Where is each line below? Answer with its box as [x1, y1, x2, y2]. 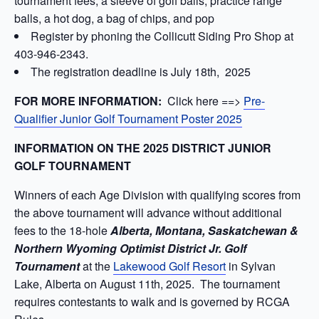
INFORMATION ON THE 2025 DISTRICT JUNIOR [14, 139, 271, 156]
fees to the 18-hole [14, 221, 110, 239]
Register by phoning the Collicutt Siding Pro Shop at [31, 27, 293, 44]
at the [80, 257, 113, 274]
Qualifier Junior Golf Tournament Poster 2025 [14, 110, 242, 127]
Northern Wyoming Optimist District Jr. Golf [14, 239, 246, 256]
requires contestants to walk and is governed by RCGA [14, 293, 290, 310]
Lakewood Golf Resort [113, 257, 226, 274]
